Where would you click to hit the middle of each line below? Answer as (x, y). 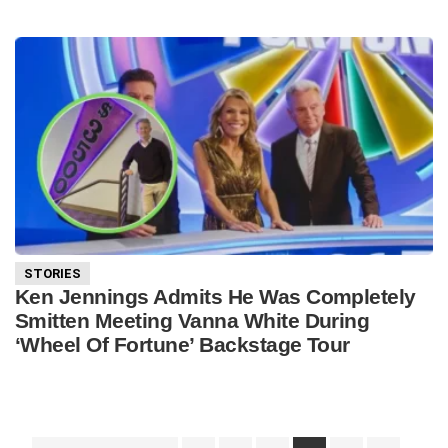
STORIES (52, 274)
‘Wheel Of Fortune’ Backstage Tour (182, 344)
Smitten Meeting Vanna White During (192, 320)
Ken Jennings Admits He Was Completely (215, 296)
